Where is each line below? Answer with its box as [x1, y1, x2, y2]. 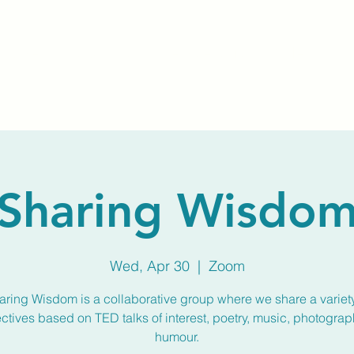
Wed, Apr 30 [109, 257, 190, 275]
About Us [62, 43, 131, 62]
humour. [155, 329, 199, 345]
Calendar [270, 43, 337, 62]
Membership [154, 43, 247, 62]
